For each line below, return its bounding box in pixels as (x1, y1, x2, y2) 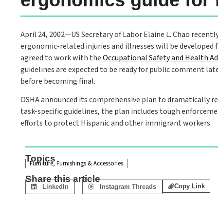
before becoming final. (20, 75, 95, 87)
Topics (25, 153, 55, 163)
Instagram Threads (99, 183, 156, 191)
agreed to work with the (20, 52, 103, 63)
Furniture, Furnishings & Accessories (30, 159, 123, 168)
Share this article (25, 173, 100, 184)
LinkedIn (42, 183, 69, 191)
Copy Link (174, 182, 205, 190)
